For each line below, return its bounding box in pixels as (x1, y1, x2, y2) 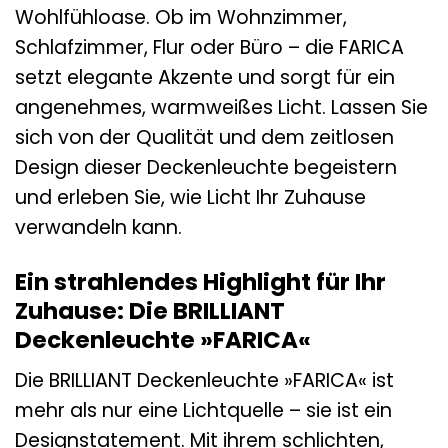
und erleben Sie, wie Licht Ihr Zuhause (15, 183, 366, 211)
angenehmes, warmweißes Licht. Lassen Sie (15, 93, 428, 121)
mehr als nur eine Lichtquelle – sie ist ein (15, 397, 392, 425)
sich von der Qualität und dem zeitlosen (15, 123, 394, 151)
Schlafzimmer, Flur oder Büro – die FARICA (15, 33, 404, 61)
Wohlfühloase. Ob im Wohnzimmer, (15, 3, 347, 31)
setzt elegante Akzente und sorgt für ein (15, 63, 395, 91)
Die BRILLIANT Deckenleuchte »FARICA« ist (15, 367, 394, 395)
